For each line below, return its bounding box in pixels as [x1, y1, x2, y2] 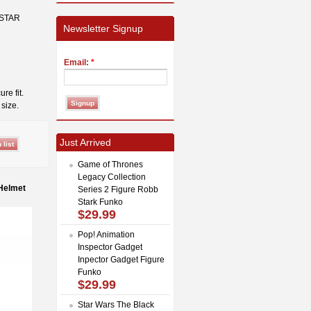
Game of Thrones [78, 159, 143, 169]
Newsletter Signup [63, 22, 143, 34]
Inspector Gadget [78, 242, 142, 252]
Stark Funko [78, 196, 123, 207]
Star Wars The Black [78, 299, 154, 310]
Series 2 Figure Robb [78, 184, 158, 194]
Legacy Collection [78, 171, 146, 182]
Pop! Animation [78, 229, 135, 239]
